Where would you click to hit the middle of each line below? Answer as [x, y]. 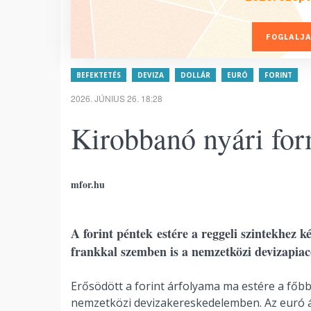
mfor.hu [88, 184]
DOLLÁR [195, 75]
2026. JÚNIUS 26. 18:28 [117, 98]
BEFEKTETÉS [99, 75]
